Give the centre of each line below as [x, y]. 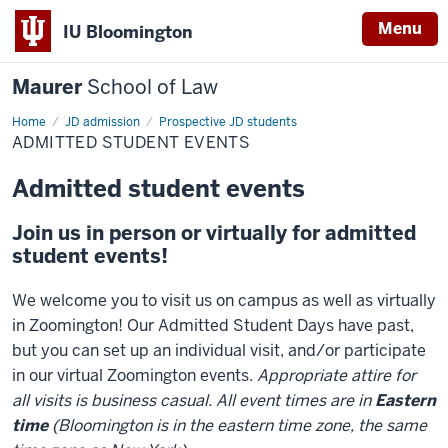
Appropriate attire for [336, 375]
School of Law [152, 87]
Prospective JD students [228, 122]
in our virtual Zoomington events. [134, 375]
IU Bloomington [128, 31]
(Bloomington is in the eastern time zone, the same [237, 425]
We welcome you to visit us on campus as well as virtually [224, 300]
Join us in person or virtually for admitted [214, 233]
